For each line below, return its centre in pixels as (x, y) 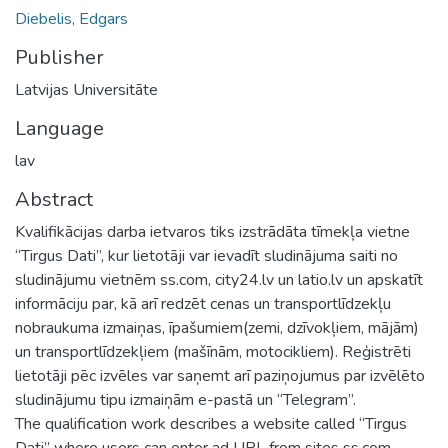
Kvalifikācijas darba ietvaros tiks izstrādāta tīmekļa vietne (212, 231)
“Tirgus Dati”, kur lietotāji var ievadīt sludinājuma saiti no (206, 255)
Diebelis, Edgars (71, 18)
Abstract (54, 199)
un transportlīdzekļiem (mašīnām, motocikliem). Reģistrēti (213, 351)
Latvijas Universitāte (86, 89)
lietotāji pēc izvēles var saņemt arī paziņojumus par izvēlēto (220, 375)
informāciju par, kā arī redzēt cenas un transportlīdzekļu (203, 303)
